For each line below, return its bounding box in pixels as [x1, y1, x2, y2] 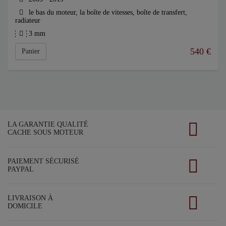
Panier [22, 47, 40, 55]
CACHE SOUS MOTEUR [8, 128, 83, 136]
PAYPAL [8, 165, 34, 173]
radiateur [15, 16, 40, 24]
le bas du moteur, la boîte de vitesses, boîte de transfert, [27, 8, 187, 16]
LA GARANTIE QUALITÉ [8, 120, 88, 128]
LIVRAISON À [8, 194, 53, 202]
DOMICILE [8, 202, 42, 210]
